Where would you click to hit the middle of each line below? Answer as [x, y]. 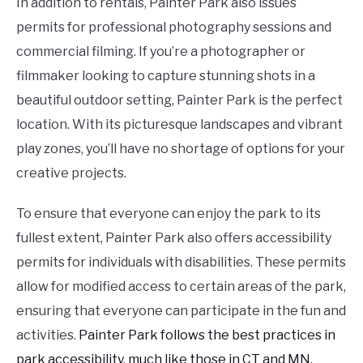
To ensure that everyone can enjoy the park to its [169, 214]
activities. [47, 335]
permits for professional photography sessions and [174, 28]
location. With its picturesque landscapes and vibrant [179, 125]
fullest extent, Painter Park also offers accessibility [174, 238]
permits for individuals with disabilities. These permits [181, 263]
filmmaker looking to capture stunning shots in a [166, 76]
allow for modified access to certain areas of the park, [181, 287]
